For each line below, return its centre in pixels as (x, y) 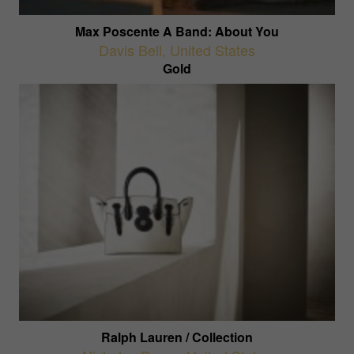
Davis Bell (130, 49)
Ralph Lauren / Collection (177, 337)
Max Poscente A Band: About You (177, 31)
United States (213, 49)
